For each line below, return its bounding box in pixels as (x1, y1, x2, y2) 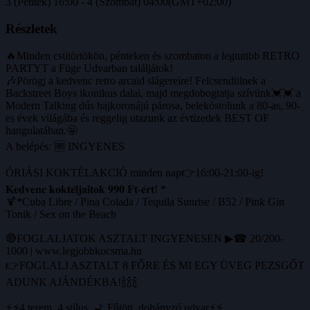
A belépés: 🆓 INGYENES (6, 140, 125, 152)
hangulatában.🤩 (6, 124, 77, 136)
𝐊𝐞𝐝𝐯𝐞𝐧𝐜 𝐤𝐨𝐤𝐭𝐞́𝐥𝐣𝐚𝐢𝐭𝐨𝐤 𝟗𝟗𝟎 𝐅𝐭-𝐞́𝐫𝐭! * (6, 183, 166, 195)
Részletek (6, 21, 57, 37)
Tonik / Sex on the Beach (6, 208, 116, 220)
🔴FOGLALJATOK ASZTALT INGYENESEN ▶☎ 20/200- (6, 232, 284, 244)
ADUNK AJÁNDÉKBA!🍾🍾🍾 (6, 275, 138, 288)
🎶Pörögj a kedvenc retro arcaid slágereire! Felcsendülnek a (6, 74, 266, 86)
